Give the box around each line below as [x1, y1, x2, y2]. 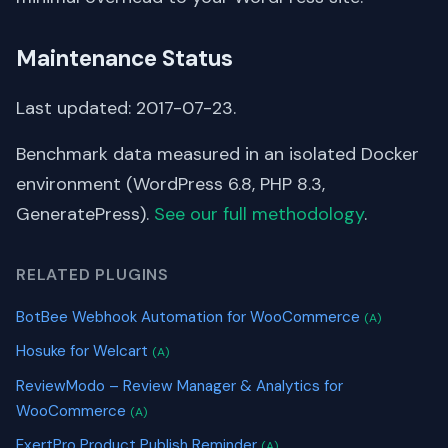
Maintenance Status [16, 43, 233, 73]
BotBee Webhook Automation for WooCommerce [16, 306, 364, 327]
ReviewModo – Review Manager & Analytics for [16, 375, 343, 396]
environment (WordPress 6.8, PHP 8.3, [16, 171, 325, 196]
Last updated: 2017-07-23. [16, 95, 236, 120]
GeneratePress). [16, 201, 154, 226]
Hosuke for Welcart [16, 341, 152, 362]
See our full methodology [154, 201, 364, 226]
